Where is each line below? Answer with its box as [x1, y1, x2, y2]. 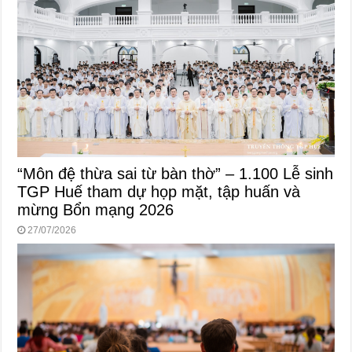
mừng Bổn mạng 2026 [17, 200, 174, 218]
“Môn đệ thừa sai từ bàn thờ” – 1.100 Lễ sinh [17, 164, 334, 182]
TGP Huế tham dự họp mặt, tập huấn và [17, 182, 301, 200]
